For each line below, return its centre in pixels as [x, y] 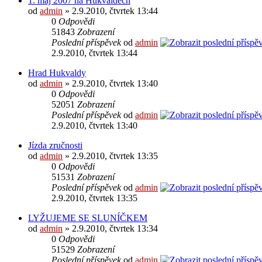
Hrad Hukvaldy [57, 73]
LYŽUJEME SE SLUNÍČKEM [88, 218]
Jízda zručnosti [55, 145]
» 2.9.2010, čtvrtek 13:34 [110, 228]
